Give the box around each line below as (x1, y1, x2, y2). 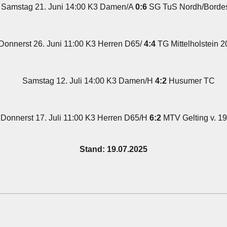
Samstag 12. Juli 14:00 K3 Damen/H (22, 77, 155, 85)
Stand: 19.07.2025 (79, 145, 147, 154)
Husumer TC (166, 77, 215, 85)
